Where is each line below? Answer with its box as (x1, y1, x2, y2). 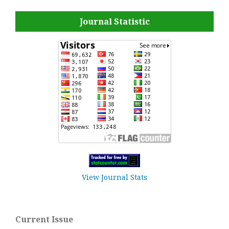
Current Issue (15, 214, 73, 225)
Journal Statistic (79, 15, 150, 27)
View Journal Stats (82, 172, 147, 182)
